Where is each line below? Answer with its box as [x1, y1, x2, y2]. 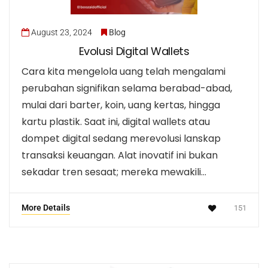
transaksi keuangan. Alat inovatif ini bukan [22, 148, 218, 162]
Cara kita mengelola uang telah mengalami [22, 64, 226, 78]
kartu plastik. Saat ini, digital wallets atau [22, 114, 210, 129]
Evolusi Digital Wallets [78, 43, 190, 59]
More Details [22, 202, 70, 212]
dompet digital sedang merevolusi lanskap [22, 131, 221, 145]
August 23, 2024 [31, 27, 92, 37]
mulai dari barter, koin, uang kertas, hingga [22, 98, 220, 112]
